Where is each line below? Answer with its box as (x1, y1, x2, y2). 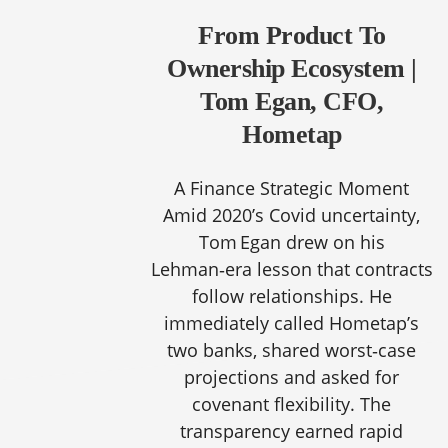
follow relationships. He (191, 284, 392, 308)
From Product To (198, 21, 386, 50)
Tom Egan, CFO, (200, 87, 384, 116)
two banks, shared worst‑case (167, 338, 417, 362)
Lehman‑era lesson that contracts (150, 257, 433, 281)
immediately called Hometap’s (164, 311, 420, 335)
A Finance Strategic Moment (174, 176, 410, 200)
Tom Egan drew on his (198, 230, 385, 254)
